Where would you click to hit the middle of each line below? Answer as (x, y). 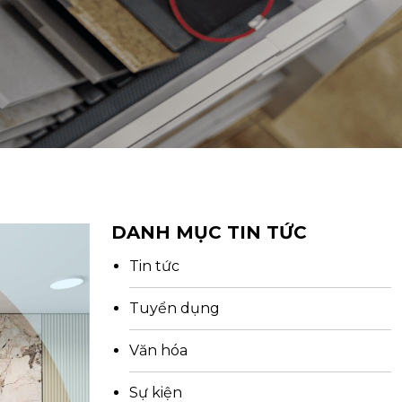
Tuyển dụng (175, 309)
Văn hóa (158, 351)
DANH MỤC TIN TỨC (209, 233)
